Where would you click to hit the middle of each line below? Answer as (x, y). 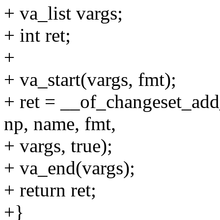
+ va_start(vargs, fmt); (90, 80)
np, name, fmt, (60, 124)
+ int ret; (37, 35)
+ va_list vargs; (63, 13)
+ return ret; (50, 190)
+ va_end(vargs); (69, 168)
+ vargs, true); (58, 146)
